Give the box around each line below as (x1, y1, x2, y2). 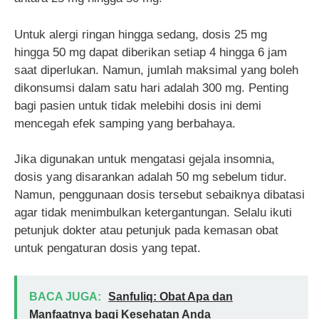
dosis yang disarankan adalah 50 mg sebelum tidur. (14, 170, 287, 184)
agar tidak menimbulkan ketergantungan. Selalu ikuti (14, 206, 292, 220)
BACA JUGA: (29, 290, 101, 303)
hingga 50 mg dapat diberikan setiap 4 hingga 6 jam (14, 45, 287, 59)
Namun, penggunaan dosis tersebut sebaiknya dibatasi (14, 188, 305, 202)
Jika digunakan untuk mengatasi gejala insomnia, (14, 152, 275, 167)
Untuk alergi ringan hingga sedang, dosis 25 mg (14, 27, 267, 41)
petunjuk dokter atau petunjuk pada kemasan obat (14, 224, 278, 238)
